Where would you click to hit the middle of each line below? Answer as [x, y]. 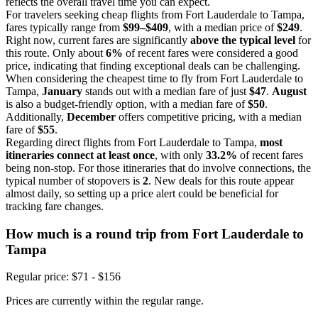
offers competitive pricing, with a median [209, 116]
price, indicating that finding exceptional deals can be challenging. [153, 65]
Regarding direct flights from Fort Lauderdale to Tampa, [133, 142]
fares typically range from [64, 27]
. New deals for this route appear [221, 180]
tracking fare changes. [55, 206]
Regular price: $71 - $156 [63, 277]
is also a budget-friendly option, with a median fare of [127, 104]
